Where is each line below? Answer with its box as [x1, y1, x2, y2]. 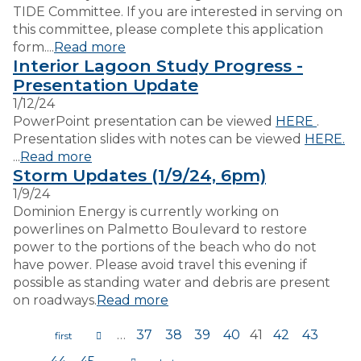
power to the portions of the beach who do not [13, 239, 317, 255]
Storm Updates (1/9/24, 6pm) [13, 165, 266, 185]
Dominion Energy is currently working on [13, 204, 279, 219]
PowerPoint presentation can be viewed [13, 114, 276, 129]
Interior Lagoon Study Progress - [13, 56, 303, 76]
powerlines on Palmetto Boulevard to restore [13, 222, 307, 237]
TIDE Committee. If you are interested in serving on [13, 4, 342, 19]
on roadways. [13, 293, 97, 308]
